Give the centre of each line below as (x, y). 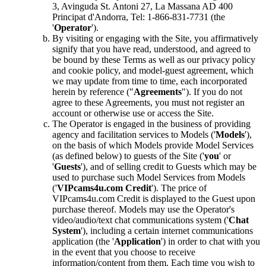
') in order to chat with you (210, 242)
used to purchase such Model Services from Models (149, 178)
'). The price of (179, 188)
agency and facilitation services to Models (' (134, 135)
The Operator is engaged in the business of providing (151, 124)
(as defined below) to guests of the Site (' (128, 156)
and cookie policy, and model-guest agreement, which (153, 71)
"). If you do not (212, 92)
